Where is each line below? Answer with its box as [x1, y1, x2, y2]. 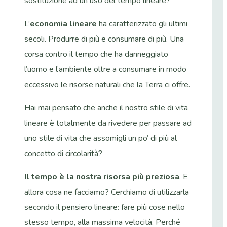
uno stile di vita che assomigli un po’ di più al [24, 132, 177, 144]
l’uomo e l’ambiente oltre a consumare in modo [24, 63, 186, 75]
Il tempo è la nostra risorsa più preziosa [24, 171, 179, 182]
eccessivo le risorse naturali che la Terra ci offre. [24, 79, 190, 90]
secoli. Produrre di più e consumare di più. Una [24, 33, 184, 45]
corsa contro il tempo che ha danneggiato [24, 48, 168, 60]
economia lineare [30, 18, 97, 29]
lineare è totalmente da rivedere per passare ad [24, 117, 192, 129]
